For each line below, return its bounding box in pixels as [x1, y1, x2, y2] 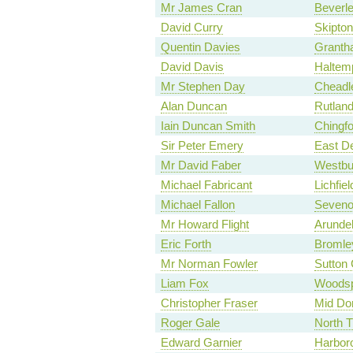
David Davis [160, 60, 224, 74]
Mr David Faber [160, 158, 241, 173]
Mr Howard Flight [160, 217, 249, 232]
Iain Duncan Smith [160, 119, 255, 133]
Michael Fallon [160, 198, 235, 212]
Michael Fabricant [160, 178, 252, 192]
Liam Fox [160, 277, 209, 291]
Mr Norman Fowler [160, 257, 258, 271]
